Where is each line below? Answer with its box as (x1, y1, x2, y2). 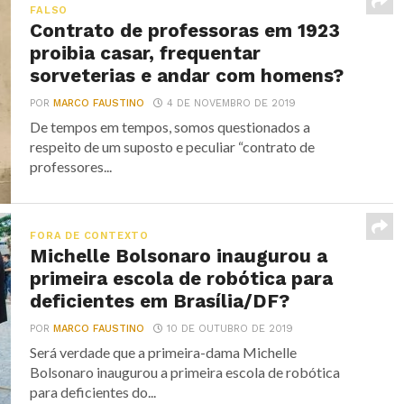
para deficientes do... (30, 382, 157, 400)
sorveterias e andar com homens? (30, 64, 344, 87)
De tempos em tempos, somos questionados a (30, 117, 311, 135)
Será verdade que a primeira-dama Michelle (30, 343, 298, 361)
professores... (30, 157, 113, 175)
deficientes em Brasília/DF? (30, 289, 290, 312)
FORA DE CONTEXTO (30, 229, 149, 242)
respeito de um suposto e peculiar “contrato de (30, 137, 316, 155)
